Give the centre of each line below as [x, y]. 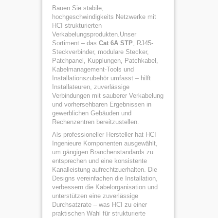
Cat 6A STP [116, 43]
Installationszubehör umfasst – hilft [101, 78]
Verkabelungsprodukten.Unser [94, 34]
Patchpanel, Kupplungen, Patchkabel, [105, 61]
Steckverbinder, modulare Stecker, [100, 52]
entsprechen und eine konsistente [100, 161]
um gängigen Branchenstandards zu [103, 152]
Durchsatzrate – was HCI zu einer [100, 205]
